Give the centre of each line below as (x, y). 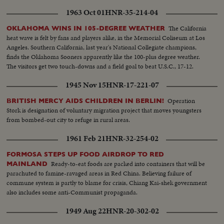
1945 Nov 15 (85, 85)
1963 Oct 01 (85, 13)
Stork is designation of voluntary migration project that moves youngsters (104, 110)
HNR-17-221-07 (132, 85)
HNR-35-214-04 (131, 13)
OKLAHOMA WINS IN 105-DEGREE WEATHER (86, 28)
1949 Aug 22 (85, 211)
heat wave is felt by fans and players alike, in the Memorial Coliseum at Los (106, 38)
